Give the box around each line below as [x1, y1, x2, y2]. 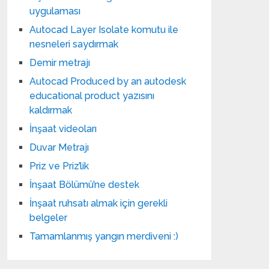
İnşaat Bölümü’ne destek [29, 179, 140, 190]
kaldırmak [29, 104, 73, 116]
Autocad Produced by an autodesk [29, 76, 187, 87]
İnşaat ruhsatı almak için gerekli [29, 198, 168, 209]
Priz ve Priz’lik [29, 160, 89, 172]
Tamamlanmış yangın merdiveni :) [29, 231, 179, 242]
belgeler [29, 212, 68, 223]
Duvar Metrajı [29, 142, 89, 153]
